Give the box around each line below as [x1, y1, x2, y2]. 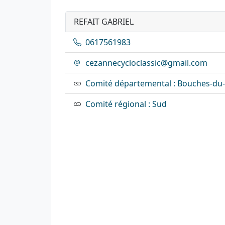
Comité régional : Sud [85, 98, 167, 109]
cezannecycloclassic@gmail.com [85, 57, 207, 68]
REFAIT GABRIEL [74, 16, 134, 27]
